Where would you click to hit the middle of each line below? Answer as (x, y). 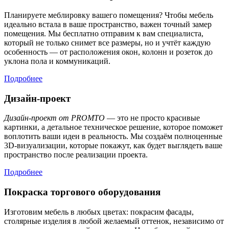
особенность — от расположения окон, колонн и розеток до (108, 52)
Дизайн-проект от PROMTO (54, 118)
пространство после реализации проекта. (76, 155)
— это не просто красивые (152, 118)
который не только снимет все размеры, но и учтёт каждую (107, 42)
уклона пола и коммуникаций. (57, 61)
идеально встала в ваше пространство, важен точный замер (108, 24)
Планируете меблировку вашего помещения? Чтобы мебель (109, 15)
